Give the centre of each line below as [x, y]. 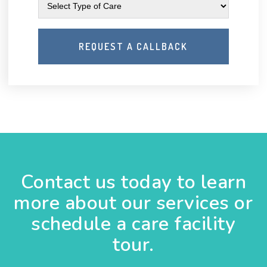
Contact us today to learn [133, 182]
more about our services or [133, 203]
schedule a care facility [133, 224]
